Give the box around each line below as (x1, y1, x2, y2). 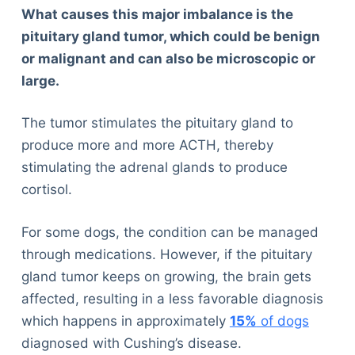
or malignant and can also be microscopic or (21, 50, 315, 67)
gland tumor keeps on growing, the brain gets (21, 268, 311, 284)
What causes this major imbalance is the (21, 6, 293, 22)
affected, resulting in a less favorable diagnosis (21, 290, 323, 307)
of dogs (256, 312, 309, 329)
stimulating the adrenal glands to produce (21, 159, 288, 176)
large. (21, 72, 59, 89)
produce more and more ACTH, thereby (21, 137, 273, 154)
